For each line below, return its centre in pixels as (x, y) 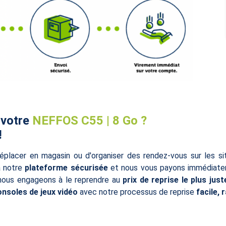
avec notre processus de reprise (137, 192)
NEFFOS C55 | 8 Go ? (89, 120)
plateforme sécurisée (66, 167)
